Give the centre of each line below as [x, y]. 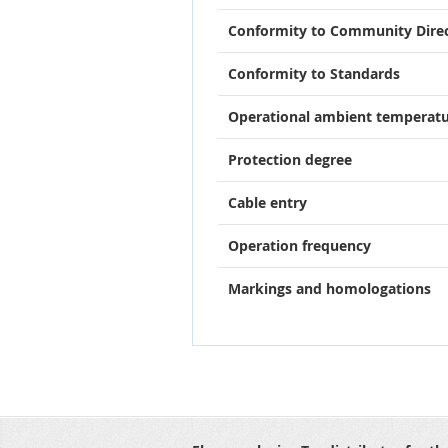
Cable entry [267, 202]
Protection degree [290, 159]
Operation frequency [299, 245]
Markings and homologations [329, 288]
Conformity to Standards [314, 73]
